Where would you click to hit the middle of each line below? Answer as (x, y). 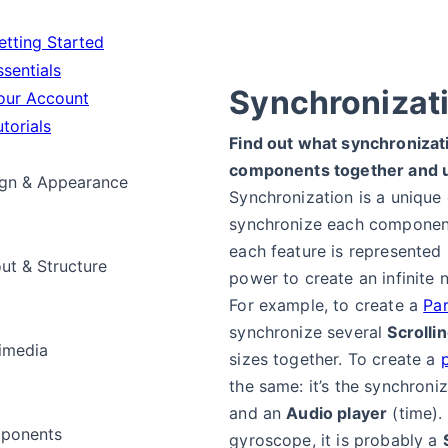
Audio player (337, 413)
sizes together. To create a (335, 359)
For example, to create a (326, 305)
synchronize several (308, 332)
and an (258, 413)
